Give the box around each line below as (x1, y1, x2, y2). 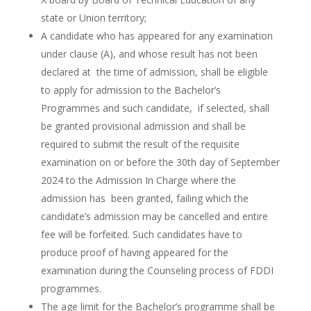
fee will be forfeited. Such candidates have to (40, 228, 242, 241)
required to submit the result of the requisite (40, 137, 242, 151)
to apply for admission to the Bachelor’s (40, 83, 221, 96)
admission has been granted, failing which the (40, 192, 249, 205)
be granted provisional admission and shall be (40, 119, 246, 133)
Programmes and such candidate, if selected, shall (40, 101, 269, 115)
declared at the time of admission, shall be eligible (40, 65, 268, 78)
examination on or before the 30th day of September (40, 155, 280, 169)
